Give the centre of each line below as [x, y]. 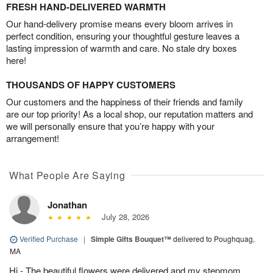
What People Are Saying [67, 175]
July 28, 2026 [123, 216]
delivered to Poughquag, [214, 238]
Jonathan [67, 204]
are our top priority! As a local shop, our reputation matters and [129, 113]
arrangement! [33, 138]
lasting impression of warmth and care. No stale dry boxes [122, 48]
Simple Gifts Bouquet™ [131, 239]
